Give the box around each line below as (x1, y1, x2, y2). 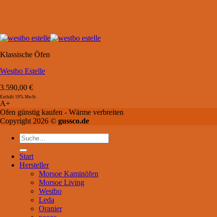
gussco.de (58, 117, 89, 125)
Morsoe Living (39, 178, 84, 186)
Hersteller (19, 161, 49, 169)
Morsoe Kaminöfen (39, 170, 98, 178)
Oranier (39, 204, 62, 213)
